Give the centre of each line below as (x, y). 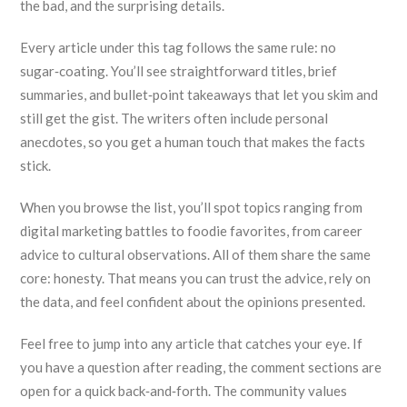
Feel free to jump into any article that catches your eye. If (192, 343)
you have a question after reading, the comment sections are (201, 367)
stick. (36, 165)
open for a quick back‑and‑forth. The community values (184, 391)
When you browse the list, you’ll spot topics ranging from (192, 207)
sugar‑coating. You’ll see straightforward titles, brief (179, 71)
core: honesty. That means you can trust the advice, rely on (196, 278)
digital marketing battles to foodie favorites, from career (192, 231)
